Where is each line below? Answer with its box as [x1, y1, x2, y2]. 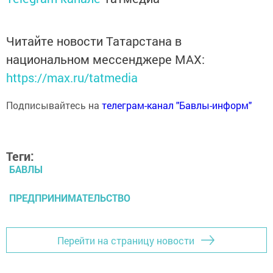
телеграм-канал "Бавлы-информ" [102, 99, 252, 112]
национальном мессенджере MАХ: [6, 51, 205, 68]
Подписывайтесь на [6, 99, 102, 112]
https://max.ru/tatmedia [6, 69, 138, 86]
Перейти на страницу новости [57, 233, 194, 247]
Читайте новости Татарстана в [6, 33, 182, 49]
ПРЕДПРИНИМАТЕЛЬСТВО [9, 191, 130, 205]
